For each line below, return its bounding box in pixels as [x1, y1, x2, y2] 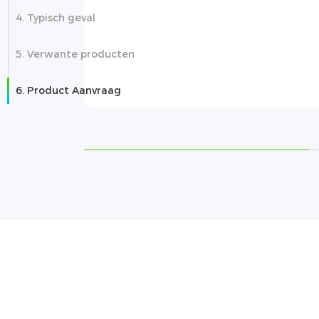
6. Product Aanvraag [16, 84, 121, 97]
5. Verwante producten [16, 48, 135, 61]
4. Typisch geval [16, 11, 95, 24]
